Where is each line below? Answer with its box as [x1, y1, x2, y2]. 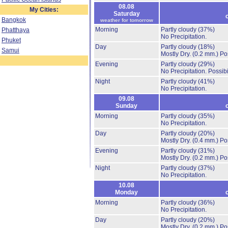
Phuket [2, 37, 21, 44]
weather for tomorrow [100, 17, 153, 23]
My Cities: [30, 6, 59, 13]
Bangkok [2, 16, 26, 23]
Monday [115, 189, 138, 196]
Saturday [113, 10, 140, 17]
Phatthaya [2, 26, 30, 34]
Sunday [116, 102, 137, 109]
